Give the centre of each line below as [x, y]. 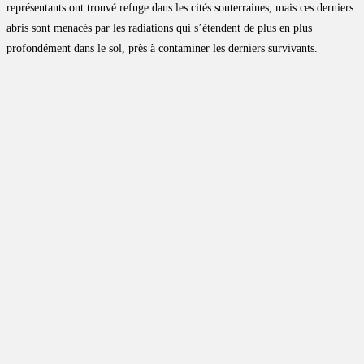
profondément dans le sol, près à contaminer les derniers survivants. [162, 49]
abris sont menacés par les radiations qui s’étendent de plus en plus [159, 28]
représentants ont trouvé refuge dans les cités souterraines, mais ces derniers [180, 8]
